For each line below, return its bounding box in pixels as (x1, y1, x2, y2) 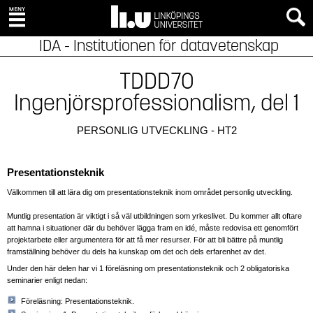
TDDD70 (119, 68, 194, 95)
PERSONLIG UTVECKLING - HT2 (76, 124, 237, 136)
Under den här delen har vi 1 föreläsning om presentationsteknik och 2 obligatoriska (7, 263, 289, 272)
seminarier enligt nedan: (7, 275, 87, 284)
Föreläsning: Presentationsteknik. (21, 296, 134, 305)
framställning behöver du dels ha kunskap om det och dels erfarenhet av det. (7, 247, 266, 256)
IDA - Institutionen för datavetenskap (38, 36, 279, 55)
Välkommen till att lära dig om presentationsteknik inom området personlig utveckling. (7, 188, 293, 196)
